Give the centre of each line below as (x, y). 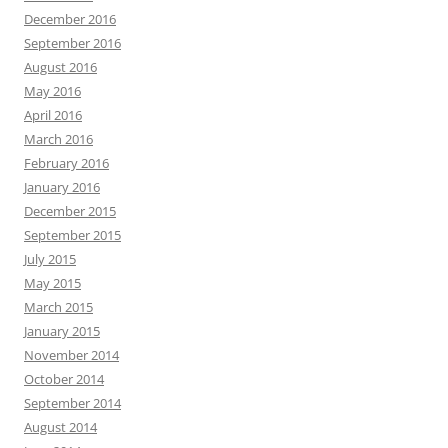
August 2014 (60, 427)
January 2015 (62, 331)
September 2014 (72, 403)
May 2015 (52, 283)
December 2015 (70, 211)
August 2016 (60, 67)
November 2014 (71, 355)
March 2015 (58, 307)
